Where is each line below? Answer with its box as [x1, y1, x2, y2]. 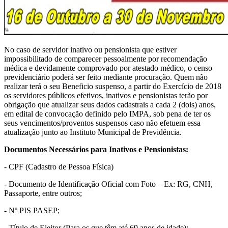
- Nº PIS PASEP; [4, 206, 60, 215]
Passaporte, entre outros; [4, 188, 82, 197]
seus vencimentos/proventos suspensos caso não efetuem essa [4, 118, 201, 127]
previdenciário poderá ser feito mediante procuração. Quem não [4, 72, 208, 81]
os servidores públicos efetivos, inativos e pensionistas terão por [4, 91, 208, 100]
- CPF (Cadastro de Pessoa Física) [4, 162, 113, 171]
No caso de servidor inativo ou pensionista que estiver [4, 45, 177, 54]
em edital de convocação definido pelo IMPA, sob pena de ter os [4, 109, 211, 118]
